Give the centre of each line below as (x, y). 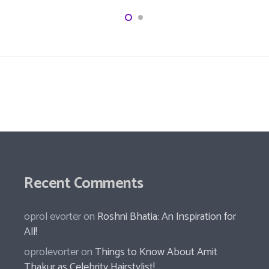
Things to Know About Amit (156, 252)
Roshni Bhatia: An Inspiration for (167, 216)
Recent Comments (84, 183)
